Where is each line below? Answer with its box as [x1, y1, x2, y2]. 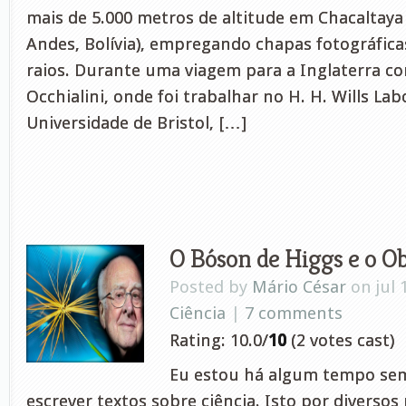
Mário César [252, 276, 346, 297]
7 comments [245, 303, 343, 324]
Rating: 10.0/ [169, 330, 268, 351]
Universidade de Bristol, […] [26, 112, 246, 133]
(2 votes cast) [286, 330, 394, 351]
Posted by [169, 276, 252, 297]
